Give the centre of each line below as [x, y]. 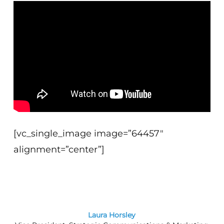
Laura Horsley [112, 215]
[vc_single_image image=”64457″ [89, 133]
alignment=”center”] [59, 149]
